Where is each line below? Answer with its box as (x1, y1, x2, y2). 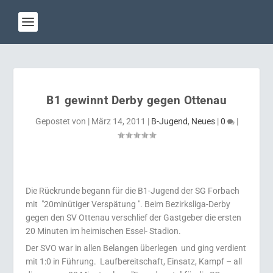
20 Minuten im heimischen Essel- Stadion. (26, 226, 182, 236)
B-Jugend (151, 116, 188, 126)
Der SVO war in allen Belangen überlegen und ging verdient (26, 243, 247, 253)
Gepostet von (35, 116, 88, 126)
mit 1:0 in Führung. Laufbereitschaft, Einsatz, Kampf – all (26, 257, 243, 266)
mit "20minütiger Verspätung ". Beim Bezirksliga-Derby (26, 199, 231, 209)
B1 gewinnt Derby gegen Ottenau (46, 93, 227, 107)
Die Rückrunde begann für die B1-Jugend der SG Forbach (26, 186, 240, 196)
